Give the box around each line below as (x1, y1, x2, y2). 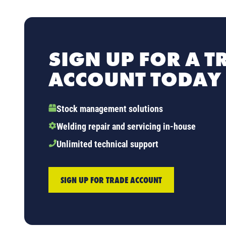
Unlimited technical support (56, 138, 158, 149)
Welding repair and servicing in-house (56, 121, 196, 132)
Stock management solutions (56, 103, 163, 114)
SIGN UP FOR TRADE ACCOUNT (61, 174, 162, 186)
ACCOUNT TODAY (48, 66, 221, 92)
